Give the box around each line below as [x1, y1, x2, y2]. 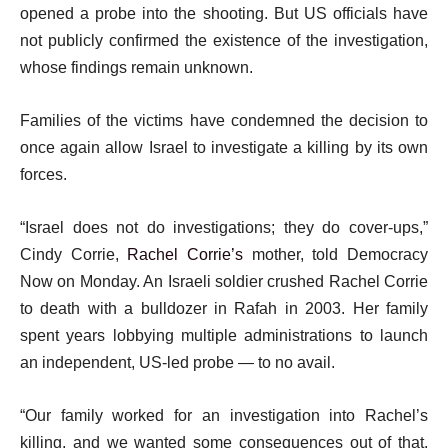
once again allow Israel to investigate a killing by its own [20, 139, 428, 156]
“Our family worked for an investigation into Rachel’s [20, 407, 428, 424]
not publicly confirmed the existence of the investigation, [20, 32, 428, 49]
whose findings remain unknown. [20, 59, 253, 76]
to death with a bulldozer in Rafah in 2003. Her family [20, 300, 428, 317]
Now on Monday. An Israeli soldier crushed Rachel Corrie [20, 273, 428, 290]
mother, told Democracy [243, 246, 429, 263]
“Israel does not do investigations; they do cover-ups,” [20, 219, 428, 236]
